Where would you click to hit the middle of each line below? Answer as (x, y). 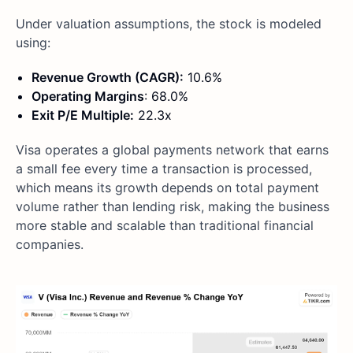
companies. (50, 245)
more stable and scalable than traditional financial (165, 226)
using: (33, 43)
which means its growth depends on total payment (167, 188)
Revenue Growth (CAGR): (108, 78)
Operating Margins (88, 97)
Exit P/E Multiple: (83, 115)
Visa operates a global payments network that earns (172, 150)
